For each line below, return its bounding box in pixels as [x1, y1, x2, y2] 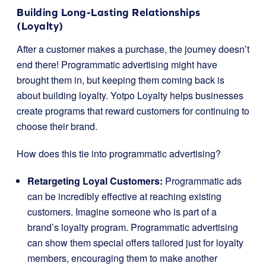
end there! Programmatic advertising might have [17, 58, 217, 71]
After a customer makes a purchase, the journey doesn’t [17, 42, 249, 56]
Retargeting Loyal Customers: [27, 174, 163, 188]
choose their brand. [17, 119, 97, 133]
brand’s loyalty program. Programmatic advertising [27, 220, 238, 234]
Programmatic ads [163, 174, 242, 188]
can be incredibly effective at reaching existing [27, 189, 221, 203]
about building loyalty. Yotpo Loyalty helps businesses [17, 88, 243, 102]
